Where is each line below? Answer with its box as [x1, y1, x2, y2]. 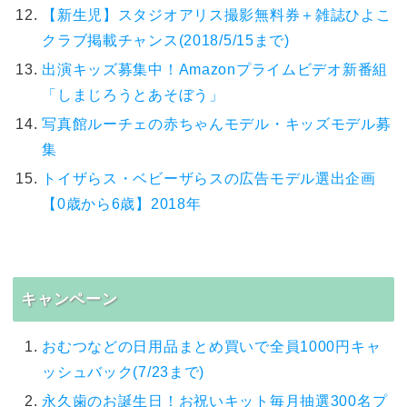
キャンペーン [21, 290, 118, 309]
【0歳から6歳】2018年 [42, 195, 202, 212]
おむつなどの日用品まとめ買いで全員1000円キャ [42, 338, 382, 354]
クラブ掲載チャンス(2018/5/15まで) [42, 32, 290, 48]
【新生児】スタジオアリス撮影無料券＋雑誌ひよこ [42, 6, 392, 23]
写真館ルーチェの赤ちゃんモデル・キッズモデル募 [42, 115, 392, 132]
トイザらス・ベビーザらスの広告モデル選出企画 [42, 170, 376, 186]
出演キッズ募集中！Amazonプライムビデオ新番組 [42, 61, 389, 77]
